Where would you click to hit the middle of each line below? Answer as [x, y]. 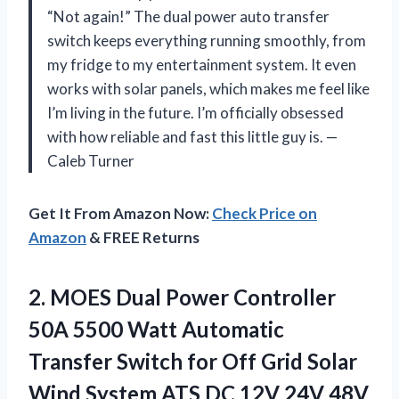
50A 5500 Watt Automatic [156, 329]
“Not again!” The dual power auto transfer [188, 16]
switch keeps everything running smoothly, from [207, 40]
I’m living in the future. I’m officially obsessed [195, 112]
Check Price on [265, 213]
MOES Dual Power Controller [193, 297]
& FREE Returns [143, 237]
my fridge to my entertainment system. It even [202, 64]
